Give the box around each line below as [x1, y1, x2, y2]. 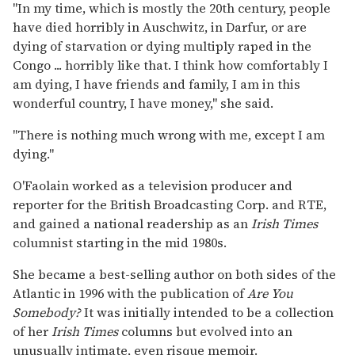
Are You [247, 284, 293, 302]
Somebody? [13, 303, 81, 321]
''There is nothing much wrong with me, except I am [13, 125, 325, 143]
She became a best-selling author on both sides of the [13, 265, 336, 283]
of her [13, 322, 52, 340]
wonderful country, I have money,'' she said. [13, 94, 273, 112]
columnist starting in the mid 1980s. [13, 233, 227, 251]
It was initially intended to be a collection [81, 303, 334, 321]
